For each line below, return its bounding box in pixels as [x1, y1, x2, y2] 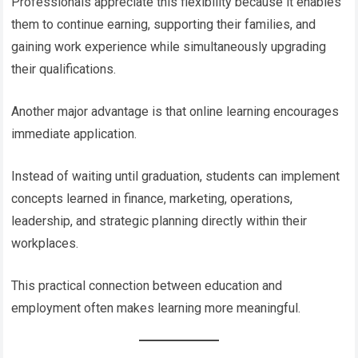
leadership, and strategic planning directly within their [11, 213, 308, 229]
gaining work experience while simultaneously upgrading [11, 38, 327, 54]
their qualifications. [11, 61, 117, 77]
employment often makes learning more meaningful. [11, 300, 301, 316]
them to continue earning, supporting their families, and [11, 16, 316, 32]
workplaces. [11, 235, 79, 251]
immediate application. [11, 125, 137, 141]
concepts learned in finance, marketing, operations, [11, 190, 293, 206]
